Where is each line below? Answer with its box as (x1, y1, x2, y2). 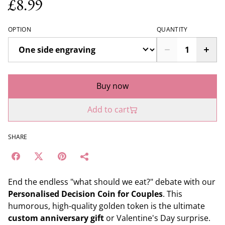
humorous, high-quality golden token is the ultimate (8, 200, 205, 211)
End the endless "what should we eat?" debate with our (8, 176, 215, 187)
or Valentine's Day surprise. (104, 212, 210, 223)
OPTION (8, 25, 31, 34)
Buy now (96, 80, 129, 91)
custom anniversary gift (8, 212, 104, 223)
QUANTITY (157, 25, 188, 34)
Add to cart (87, 104, 130, 115)
